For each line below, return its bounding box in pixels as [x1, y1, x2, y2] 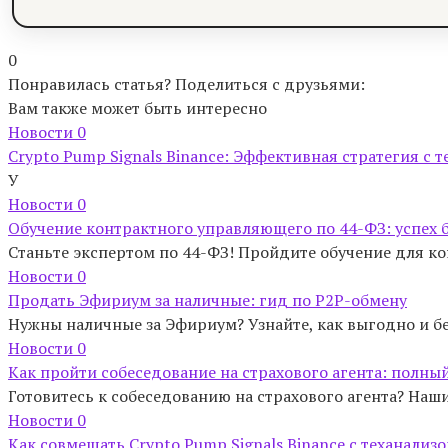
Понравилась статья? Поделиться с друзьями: [8, 72, 365, 95]
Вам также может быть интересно [8, 96, 267, 119]
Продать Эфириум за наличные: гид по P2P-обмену [8, 288, 407, 311]
